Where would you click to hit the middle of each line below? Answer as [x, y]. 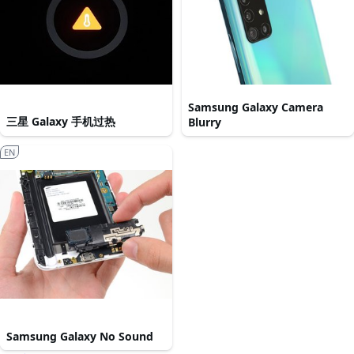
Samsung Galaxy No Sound [80, 337]
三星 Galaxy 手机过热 [61, 122]
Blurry [205, 122]
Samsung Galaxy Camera [256, 107]
